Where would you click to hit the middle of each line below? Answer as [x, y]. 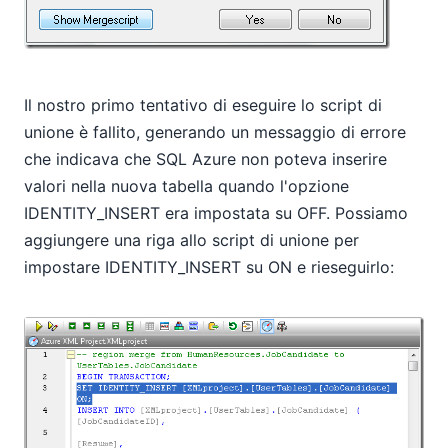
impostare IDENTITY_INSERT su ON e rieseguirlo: [209, 267]
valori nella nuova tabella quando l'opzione [186, 186]
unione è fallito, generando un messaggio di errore [215, 132]
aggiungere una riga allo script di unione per [191, 240]
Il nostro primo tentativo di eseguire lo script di [203, 105]
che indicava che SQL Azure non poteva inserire [205, 159]
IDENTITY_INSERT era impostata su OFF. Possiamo [216, 213]
